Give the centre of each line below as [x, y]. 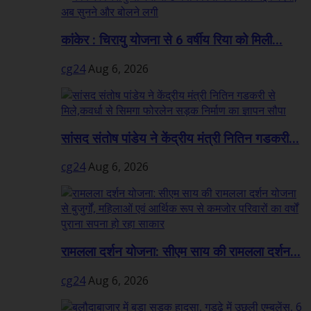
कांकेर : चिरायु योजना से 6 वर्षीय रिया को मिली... [172, 41]
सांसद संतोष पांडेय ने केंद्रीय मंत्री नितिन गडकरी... [180, 138]
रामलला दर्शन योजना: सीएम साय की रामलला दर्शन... [181, 252]
